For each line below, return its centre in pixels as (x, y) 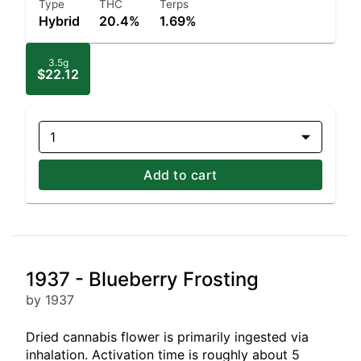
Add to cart (180, 175)
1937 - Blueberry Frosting (142, 279)
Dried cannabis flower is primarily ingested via (167, 337)
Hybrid (59, 21)
